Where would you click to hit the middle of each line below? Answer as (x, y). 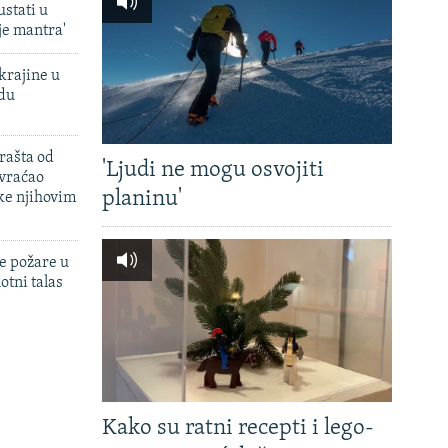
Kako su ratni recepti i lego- (238, 429)
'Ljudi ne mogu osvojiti (213, 171)
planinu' (142, 200)
